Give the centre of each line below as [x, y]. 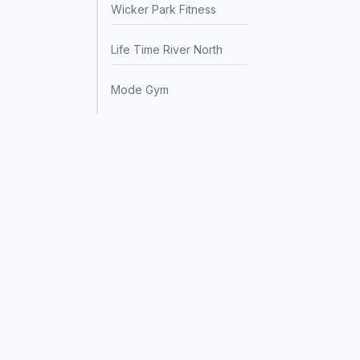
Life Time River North [167, 49]
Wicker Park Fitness [164, 9]
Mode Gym [140, 90]
